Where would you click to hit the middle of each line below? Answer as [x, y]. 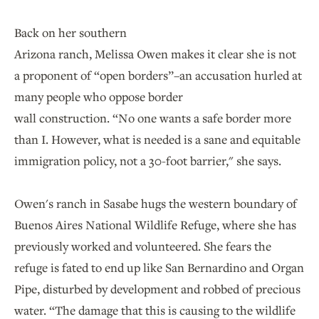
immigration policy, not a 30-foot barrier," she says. [148, 160]
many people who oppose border [99, 96]
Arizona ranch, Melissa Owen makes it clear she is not [155, 53]
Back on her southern [70, 32]
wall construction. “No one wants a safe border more [153, 117]
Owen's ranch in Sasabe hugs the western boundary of [156, 203]
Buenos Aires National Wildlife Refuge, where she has [155, 224]
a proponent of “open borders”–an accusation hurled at [158, 75]
